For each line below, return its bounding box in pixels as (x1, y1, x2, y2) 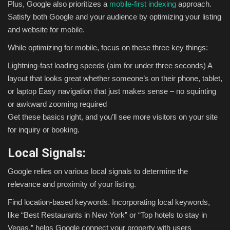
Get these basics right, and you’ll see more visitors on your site (8, 112, 218, 122)
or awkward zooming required (8, 100, 107, 109)
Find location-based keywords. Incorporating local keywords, (8, 198, 210, 207)
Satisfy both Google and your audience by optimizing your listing (8, 12, 221, 22)
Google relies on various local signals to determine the (8, 167, 188, 176)
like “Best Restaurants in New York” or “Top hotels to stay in (8, 210, 207, 220)
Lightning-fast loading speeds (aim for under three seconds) (8, 61, 206, 70)
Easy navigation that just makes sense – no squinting (39, 87, 216, 96)
